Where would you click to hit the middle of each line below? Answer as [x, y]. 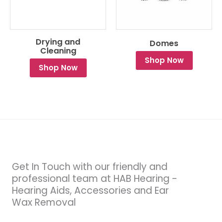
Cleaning [58, 51]
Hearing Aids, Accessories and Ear [90, 191]
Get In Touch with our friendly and [90, 167]
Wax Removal [44, 203]
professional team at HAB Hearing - [95, 179]
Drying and [58, 42]
